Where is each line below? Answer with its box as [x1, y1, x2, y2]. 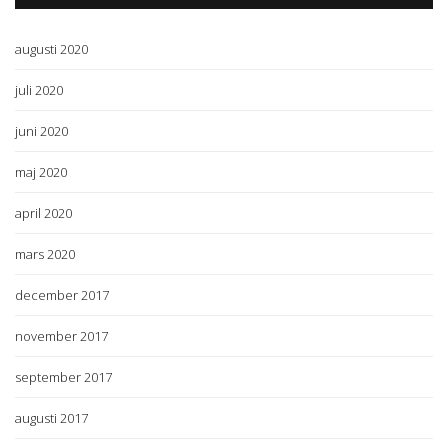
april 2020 [15, 203, 72, 222]
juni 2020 [15, 121, 68, 140]
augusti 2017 [15, 408, 88, 427]
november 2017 [15, 326, 108, 345]
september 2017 [15, 367, 112, 386]
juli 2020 [15, 80, 63, 99]
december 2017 [15, 285, 109, 304]
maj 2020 [15, 162, 67, 181]
